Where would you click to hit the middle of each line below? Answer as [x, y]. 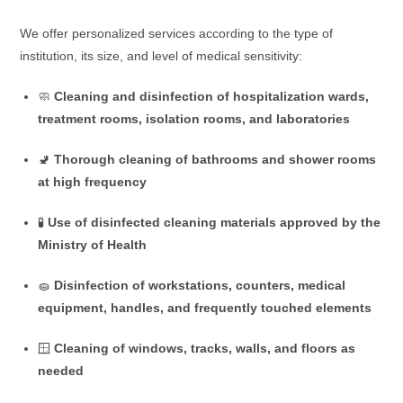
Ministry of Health [93, 244]
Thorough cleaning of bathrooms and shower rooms [215, 159]
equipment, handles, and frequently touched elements [205, 307]
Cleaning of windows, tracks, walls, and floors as [205, 348]
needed [61, 370]
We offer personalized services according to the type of [177, 33]
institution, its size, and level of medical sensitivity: [161, 55]
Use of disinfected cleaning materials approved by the [215, 222]
